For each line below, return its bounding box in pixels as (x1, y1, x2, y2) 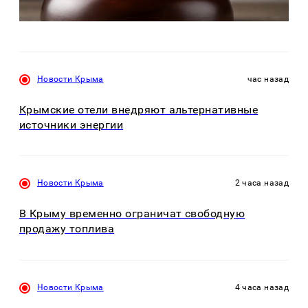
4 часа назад (234, 282, 289, 292)
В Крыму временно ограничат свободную (19, 207, 245, 221)
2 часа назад (234, 178, 289, 188)
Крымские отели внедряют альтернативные (19, 102, 258, 116)
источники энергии (19, 118, 124, 131)
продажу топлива (19, 222, 115, 236)
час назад (247, 74, 289, 84)
